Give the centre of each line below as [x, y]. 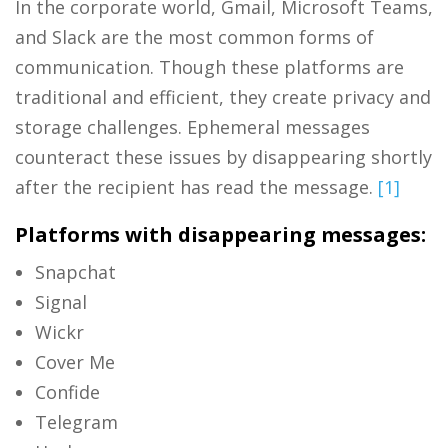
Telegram [76, 421]
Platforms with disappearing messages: [220, 234]
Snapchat [75, 271]
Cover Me [75, 361]
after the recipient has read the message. [196, 186]
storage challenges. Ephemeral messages [192, 126]
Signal [61, 301]
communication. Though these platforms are [209, 66]
